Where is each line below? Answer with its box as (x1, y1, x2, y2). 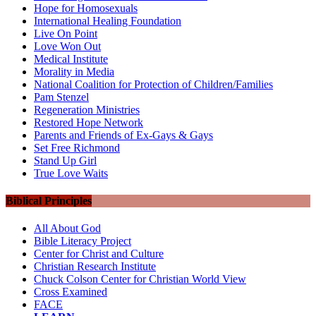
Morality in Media (34, 65, 114, 78)
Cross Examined (34, 286, 107, 298)
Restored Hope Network (34, 116, 143, 128)
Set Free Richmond (34, 141, 120, 154)
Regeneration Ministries (34, 103, 140, 116)
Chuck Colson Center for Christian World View (34, 273, 246, 286)
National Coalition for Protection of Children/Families (34, 78, 273, 90)
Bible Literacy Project (34, 235, 131, 248)
